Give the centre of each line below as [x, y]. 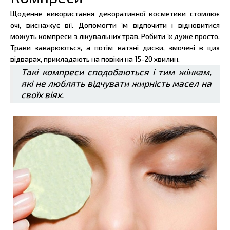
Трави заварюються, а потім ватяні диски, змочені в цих [115, 48]
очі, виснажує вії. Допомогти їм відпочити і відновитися [115, 25]
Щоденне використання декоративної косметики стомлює [115, 14]
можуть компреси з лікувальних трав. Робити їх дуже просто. [115, 36]
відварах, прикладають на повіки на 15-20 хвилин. [95, 59]
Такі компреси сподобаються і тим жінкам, [116, 72]
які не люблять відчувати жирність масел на [116, 84]
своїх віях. [43, 95]
